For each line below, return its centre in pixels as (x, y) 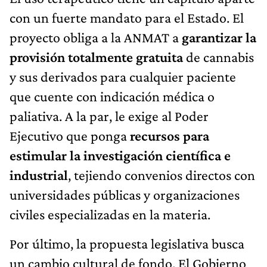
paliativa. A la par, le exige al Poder (109, 116)
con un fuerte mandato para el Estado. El (127, 17)
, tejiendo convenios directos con (162, 175)
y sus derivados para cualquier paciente (123, 76)
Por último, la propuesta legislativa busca (127, 243)
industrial (39, 175)
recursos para (170, 135)
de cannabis (218, 57)
